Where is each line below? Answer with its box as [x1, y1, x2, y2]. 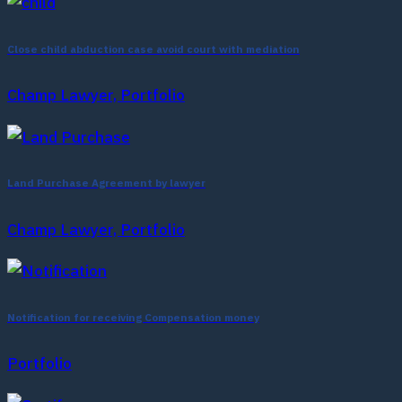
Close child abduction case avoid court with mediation [7, 40, 300, 58]
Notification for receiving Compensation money [7, 309, 259, 327]
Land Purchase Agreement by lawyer [7, 175, 205, 193]
